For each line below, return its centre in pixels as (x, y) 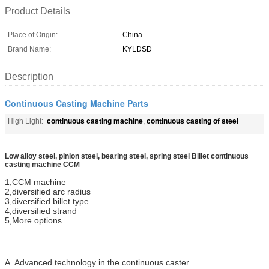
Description (29, 76)
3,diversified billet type (47, 201)
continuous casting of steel (192, 120)
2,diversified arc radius (48, 191)
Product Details (38, 11)
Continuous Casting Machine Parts (77, 103)
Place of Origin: (33, 35)
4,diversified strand (41, 210)
